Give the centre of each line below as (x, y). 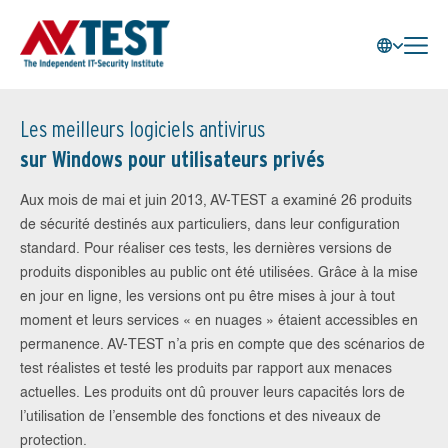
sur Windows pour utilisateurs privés (172, 159)
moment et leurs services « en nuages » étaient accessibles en (219, 321)
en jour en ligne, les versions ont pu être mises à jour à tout (207, 297)
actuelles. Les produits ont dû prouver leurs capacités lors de (212, 393)
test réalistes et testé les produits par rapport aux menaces (206, 369)
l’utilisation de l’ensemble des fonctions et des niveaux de (200, 417)
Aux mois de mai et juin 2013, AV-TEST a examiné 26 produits (216, 201)
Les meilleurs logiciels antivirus (142, 129)
